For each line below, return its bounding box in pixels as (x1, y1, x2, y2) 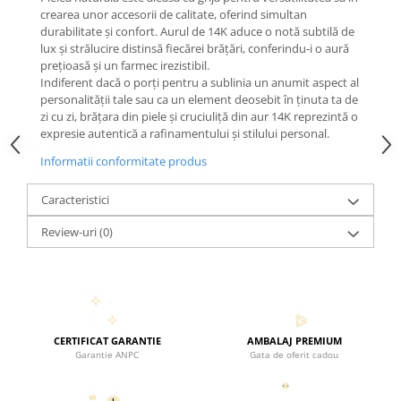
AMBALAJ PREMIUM (246, 334, 342, 348)
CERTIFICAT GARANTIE (53, 334, 161, 348)
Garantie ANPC (75, 348, 139, 362)
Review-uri (41, 224, 99, 241)
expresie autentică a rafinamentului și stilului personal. (40, 125, 329, 142)
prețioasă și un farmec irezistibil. (40, 57, 209, 74)
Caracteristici (41, 192, 109, 209)
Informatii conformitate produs (40, 153, 207, 170)
